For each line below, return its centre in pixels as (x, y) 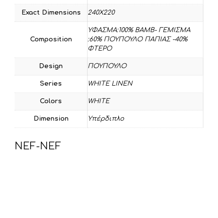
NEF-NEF (38, 146)
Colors (51, 101)
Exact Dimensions (51, 13)
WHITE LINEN (110, 84)
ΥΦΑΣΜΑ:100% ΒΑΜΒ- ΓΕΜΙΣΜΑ (139, 30)
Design (51, 66)
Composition (51, 40)
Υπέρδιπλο (106, 119)
